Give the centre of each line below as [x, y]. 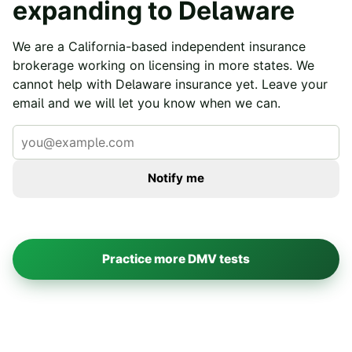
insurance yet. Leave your [249, 84]
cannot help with [64, 84]
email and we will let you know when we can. [147, 103]
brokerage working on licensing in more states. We [163, 65]
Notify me [176, 178]
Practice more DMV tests [176, 258]
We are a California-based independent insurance [159, 46]
